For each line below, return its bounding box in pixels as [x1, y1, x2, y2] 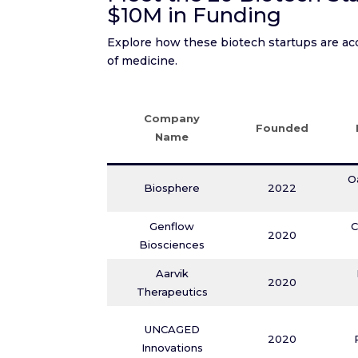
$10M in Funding [107, 2, 282, 28]
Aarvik [155, 267, 189, 280]
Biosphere [144, 181, 201, 194]
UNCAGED [144, 323, 200, 336]
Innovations [141, 341, 203, 354]
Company [144, 112, 201, 125]
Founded [256, 121, 309, 134]
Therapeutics [136, 285, 208, 298]
